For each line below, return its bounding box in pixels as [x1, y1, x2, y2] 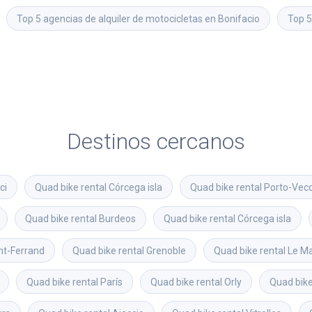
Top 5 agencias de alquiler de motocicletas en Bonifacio [17, 13, 260, 24]
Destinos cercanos [67, 127, 245, 155]
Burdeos [99, 213, 136, 225]
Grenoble [146, 244, 186, 256]
